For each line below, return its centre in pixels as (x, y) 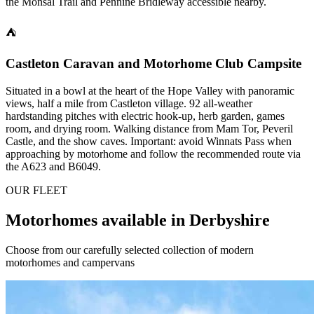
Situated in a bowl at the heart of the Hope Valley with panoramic (150, 90)
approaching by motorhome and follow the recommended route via (153, 153)
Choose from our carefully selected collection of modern (130, 250)
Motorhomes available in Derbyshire (138, 220)
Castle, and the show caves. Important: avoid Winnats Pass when (149, 141)
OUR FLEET (36, 190)
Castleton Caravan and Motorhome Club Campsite (153, 64)
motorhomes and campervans (70, 262)
